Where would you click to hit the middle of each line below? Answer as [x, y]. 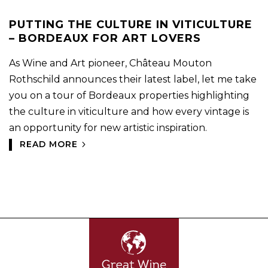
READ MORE [49, 144]
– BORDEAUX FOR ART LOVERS [105, 38]
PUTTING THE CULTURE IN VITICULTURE [131, 24]
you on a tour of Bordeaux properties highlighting [129, 95]
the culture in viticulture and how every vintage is [129, 111]
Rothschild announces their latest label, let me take [133, 79]
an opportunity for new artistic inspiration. [108, 127]
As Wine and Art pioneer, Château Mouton [110, 63]
